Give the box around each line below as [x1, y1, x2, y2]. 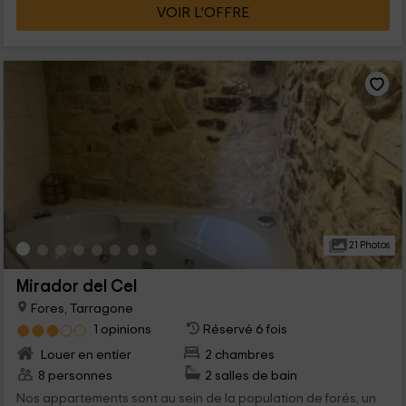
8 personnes [37, 368, 112, 382]
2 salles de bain [205, 368, 298, 382]
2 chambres [205, 347, 275, 362]
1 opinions [92, 322, 151, 336]
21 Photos [346, 239, 390, 250]
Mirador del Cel [15, 277, 137, 295]
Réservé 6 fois [203, 322, 288, 336]
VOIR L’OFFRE [157, 5, 249, 20]
